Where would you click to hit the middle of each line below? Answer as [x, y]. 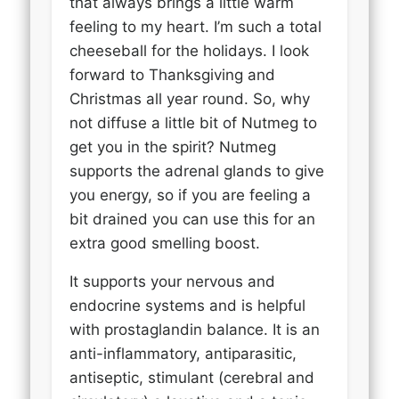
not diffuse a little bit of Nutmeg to [194, 122]
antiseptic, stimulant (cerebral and [192, 377]
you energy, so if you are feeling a [191, 195]
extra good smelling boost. [165, 243]
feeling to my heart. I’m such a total [196, 26]
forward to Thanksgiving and [173, 74]
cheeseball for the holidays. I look [190, 50]
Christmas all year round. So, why [190, 98]
